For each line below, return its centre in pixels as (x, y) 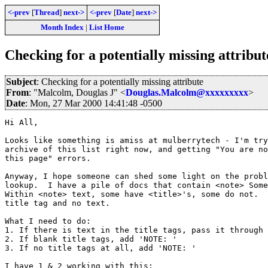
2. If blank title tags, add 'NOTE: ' (91, 239)
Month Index (62, 27)
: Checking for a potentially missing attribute (120, 81)
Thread (47, 12)
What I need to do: (48, 221)
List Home (106, 27)
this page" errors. (57, 158)
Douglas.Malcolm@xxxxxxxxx (187, 92)
